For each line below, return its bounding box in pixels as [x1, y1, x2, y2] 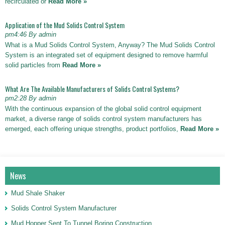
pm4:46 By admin [5, 31, 56, 38]
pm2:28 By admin [5, 94, 56, 102]
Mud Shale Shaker [11, 189, 65, 197]
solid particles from [5, 61, 62, 69]
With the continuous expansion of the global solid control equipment [5, 105, 201, 113]
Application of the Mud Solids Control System [5, 20, 125, 30]
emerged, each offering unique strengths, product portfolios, [5, 125, 180, 133]
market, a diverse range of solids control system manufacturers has [5, 115, 202, 123]
